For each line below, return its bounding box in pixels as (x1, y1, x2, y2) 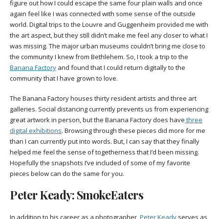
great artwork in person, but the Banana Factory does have (10, 115, 185, 125)
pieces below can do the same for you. (10, 169, 126, 178)
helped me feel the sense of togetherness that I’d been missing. (10, 148, 199, 157)
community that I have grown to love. (10, 74, 119, 83)
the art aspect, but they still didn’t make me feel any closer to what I (10, 31, 208, 40)
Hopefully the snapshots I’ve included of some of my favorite (10, 158, 190, 168)
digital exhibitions (10, 126, 62, 135)
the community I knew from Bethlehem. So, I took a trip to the (10, 52, 188, 62)
